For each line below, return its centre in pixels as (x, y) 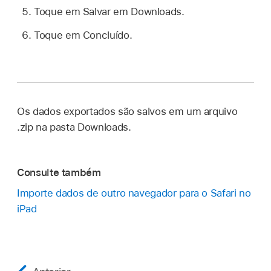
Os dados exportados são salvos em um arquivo (127, 112)
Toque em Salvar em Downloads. (109, 12)
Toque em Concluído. (83, 35)
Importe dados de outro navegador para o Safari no (134, 193)
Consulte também (59, 172)
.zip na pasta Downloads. (74, 127)
